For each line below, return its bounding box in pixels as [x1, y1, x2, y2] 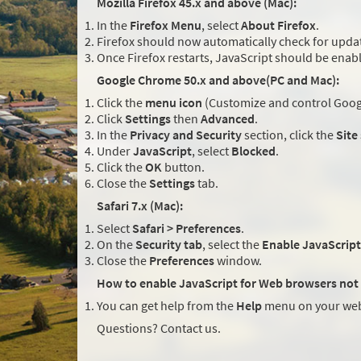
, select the [202, 236, 262, 253]
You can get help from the [97, 297, 234, 314]
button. [162, 159, 205, 176]
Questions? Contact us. [97, 320, 221, 337]
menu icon [145, 94, 202, 111]
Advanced [201, 110, 255, 127]
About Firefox [241, 17, 316, 34]
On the [97, 236, 135, 253]
